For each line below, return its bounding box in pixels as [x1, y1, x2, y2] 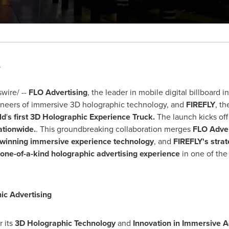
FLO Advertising [28, 86, 87, 98]
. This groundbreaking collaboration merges [35, 123, 193, 135]
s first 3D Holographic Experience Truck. [7, 111, 157, 123]
